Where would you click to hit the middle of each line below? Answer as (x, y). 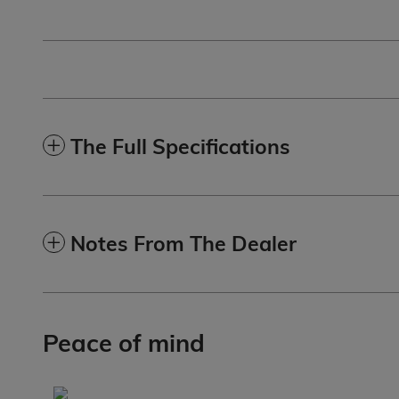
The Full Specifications (180, 147)
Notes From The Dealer (183, 244)
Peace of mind (124, 343)
